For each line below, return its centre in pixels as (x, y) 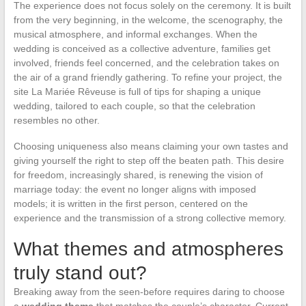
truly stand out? (80, 273)
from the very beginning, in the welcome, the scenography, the (148, 19)
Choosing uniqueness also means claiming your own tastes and (151, 146)
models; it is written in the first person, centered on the (130, 203)
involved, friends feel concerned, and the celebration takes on (146, 62)
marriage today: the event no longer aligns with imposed (135, 189)
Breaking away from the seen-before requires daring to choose (149, 291)
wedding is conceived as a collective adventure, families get (142, 48)
